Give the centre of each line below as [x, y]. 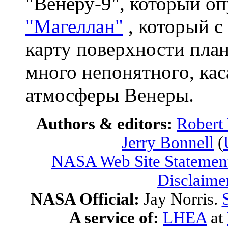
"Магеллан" [74, 26]
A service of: [114, 218]
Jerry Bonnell [168, 142]
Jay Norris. [182, 199]
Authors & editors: [106, 124]
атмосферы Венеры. [110, 95]
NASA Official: [87, 199]
